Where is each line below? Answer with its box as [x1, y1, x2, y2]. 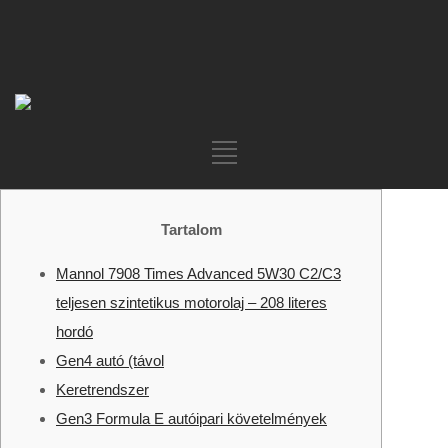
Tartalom [160, 221, 222, 238]
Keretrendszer [56, 381, 149, 398]
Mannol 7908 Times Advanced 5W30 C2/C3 [56, 265, 341, 282]
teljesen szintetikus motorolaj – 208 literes [56, 294, 327, 311]
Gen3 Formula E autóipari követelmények [56, 410, 327, 427]
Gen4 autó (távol [56, 352, 164, 369]
